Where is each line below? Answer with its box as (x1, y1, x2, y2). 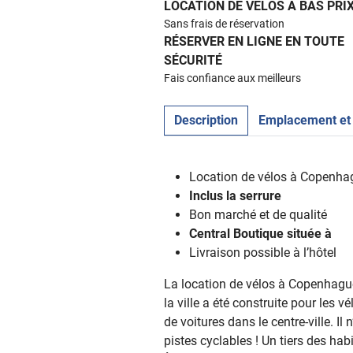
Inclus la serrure (189, 188, 281, 203)
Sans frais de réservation (164, 17, 284, 30)
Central (189, 225, 230, 241)
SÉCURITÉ (164, 52, 222, 68)
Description (174, 112, 238, 128)
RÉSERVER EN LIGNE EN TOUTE (164, 33, 344, 49)
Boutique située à (233, 225, 332, 241)
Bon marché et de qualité (189, 206, 327, 222)
